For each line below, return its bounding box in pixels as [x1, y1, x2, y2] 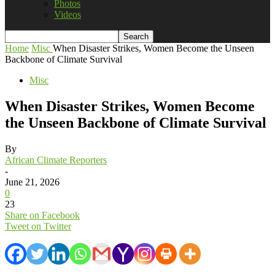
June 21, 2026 [5, 176, 60, 187]
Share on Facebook [5, 209, 80, 220]
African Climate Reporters [5, 154, 107, 165]
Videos [54, 9, 81, 20]
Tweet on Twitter [5, 220, 71, 231]
